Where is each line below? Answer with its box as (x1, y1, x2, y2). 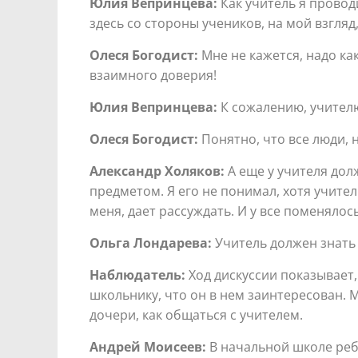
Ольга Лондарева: (89, 233, 212, 252)
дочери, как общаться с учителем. (89, 305, 303, 324)
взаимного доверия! (89, 66, 217, 84)
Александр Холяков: (89, 161, 225, 180)
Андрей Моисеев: (89, 337, 206, 356)
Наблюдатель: (89, 265, 185, 284)
